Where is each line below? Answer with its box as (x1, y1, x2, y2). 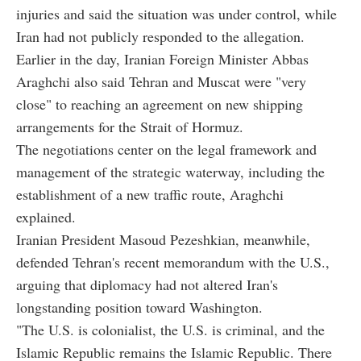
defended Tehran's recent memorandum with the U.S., (16, 252, 330, 272)
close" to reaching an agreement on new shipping (16, 94, 303, 114)
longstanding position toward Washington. (16, 297, 263, 317)
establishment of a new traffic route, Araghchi (16, 185, 284, 205)
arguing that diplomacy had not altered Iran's (16, 275, 278, 295)
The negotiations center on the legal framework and (16, 139, 317, 160)
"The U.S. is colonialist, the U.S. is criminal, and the (16, 320, 325, 340)
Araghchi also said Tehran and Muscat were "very (16, 72, 306, 92)
